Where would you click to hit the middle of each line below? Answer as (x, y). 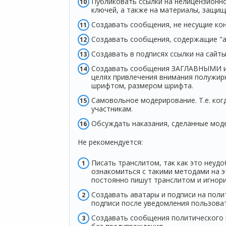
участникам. (112, 109)
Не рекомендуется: (110, 142)
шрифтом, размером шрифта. (142, 86)
